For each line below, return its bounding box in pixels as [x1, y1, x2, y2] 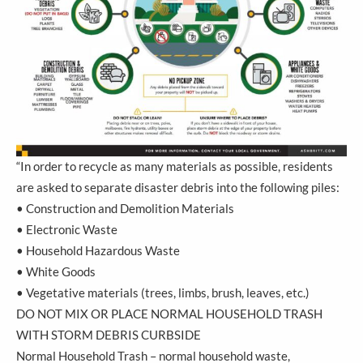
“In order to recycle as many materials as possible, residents [16, 160, 333, 174]
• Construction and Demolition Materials [16, 202, 234, 216]
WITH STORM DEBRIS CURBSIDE [16, 328, 201, 343]
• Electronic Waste [16, 223, 117, 237]
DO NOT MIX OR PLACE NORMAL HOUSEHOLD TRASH [16, 307, 322, 322]
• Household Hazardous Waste [16, 244, 180, 258]
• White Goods [16, 265, 96, 280]
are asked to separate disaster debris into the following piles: [16, 181, 340, 195]
